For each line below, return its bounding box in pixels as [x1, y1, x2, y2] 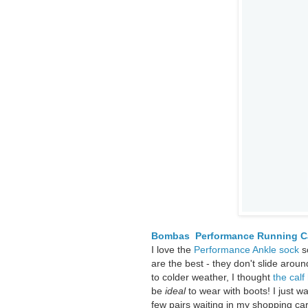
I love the [151, 244, 194, 256]
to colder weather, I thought [151, 272, 273, 283]
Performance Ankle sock [194, 244, 299, 256]
